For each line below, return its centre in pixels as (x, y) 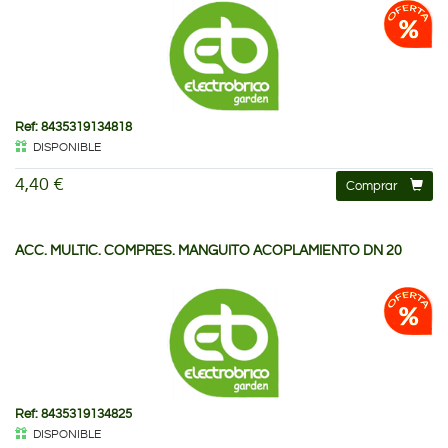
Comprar (371, 185)
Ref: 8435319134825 (73, 413)
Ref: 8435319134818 (73, 126)
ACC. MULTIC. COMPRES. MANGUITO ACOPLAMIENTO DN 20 (208, 250)
